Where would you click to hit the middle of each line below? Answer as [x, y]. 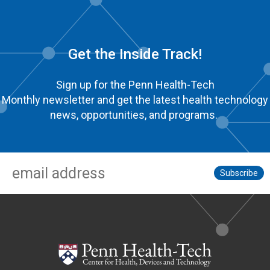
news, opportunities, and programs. [135, 115]
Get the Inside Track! [135, 54]
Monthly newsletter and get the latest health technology [135, 99]
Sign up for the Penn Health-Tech [135, 84]
